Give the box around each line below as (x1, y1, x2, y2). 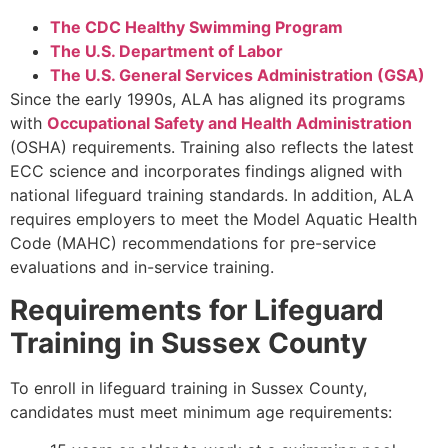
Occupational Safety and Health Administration (47, 113, 412, 134)
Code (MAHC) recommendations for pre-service (10, 233, 376, 254)
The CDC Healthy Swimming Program (50, 17, 343, 38)
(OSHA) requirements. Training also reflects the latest (10, 137, 414, 158)
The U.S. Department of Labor (50, 41, 283, 62)
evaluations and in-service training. (10, 257, 274, 278)
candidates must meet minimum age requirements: (10, 401, 392, 422)
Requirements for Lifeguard (10, 292, 384, 327)
